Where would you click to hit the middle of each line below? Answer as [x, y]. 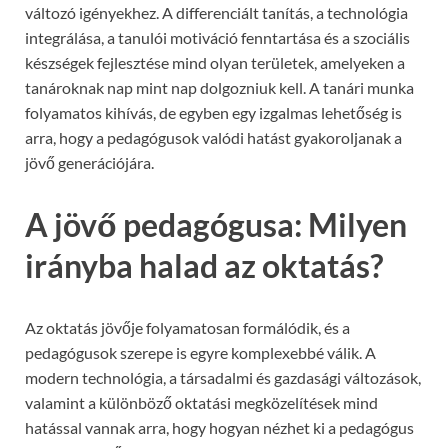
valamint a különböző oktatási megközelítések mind [201, 402]
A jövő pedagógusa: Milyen [216, 224]
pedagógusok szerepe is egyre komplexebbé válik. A [200, 352]
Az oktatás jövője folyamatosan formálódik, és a [187, 327]
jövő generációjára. [89, 163]
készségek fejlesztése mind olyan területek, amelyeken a [215, 63]
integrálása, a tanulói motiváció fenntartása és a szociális [217, 38]
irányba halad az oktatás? [204, 265]
